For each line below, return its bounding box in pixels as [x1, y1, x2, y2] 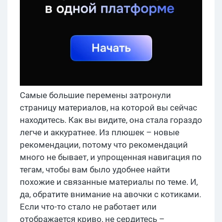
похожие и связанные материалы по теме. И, [20, 176, 198, 187]
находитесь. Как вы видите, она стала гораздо [20, 114, 202, 125]
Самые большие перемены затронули [20, 90, 171, 100]
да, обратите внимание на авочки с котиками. [20, 189, 201, 199]
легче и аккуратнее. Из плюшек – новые [20, 127, 179, 137]
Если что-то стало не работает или [20, 201, 157, 212]
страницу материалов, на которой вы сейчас [20, 102, 197, 112]
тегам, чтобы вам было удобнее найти [20, 164, 170, 174]
